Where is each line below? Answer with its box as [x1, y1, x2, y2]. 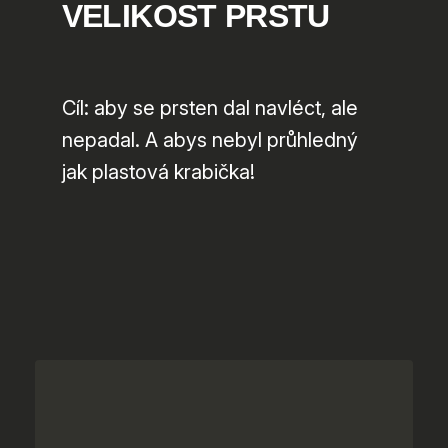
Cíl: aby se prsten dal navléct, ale [61, 96, 358, 121]
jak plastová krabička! [61, 160, 255, 185]
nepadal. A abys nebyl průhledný [61, 128, 358, 153]
